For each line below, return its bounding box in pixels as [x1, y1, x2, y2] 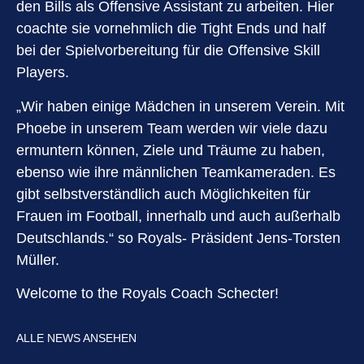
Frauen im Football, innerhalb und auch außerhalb [16, 207, 340, 224]
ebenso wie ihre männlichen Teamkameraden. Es [16, 163, 336, 180]
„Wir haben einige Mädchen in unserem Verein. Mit [16, 97, 344, 115]
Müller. [16, 251, 59, 268]
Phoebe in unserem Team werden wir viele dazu [16, 119, 327, 136]
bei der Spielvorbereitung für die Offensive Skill [16, 42, 320, 59]
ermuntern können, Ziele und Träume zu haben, [16, 141, 325, 158]
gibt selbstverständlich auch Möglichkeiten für [16, 185, 310, 202]
